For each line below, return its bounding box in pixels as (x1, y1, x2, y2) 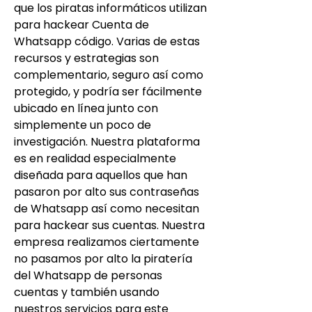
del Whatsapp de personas (14, 267, 162, 283)
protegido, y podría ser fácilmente (14, 83, 202, 100)
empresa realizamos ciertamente (14, 233, 199, 250)
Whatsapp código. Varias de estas (14, 33, 200, 49)
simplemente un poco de (14, 116, 151, 133)
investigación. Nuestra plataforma (14, 133, 200, 150)
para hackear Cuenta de (14, 16, 149, 33)
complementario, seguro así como (14, 66, 203, 83)
